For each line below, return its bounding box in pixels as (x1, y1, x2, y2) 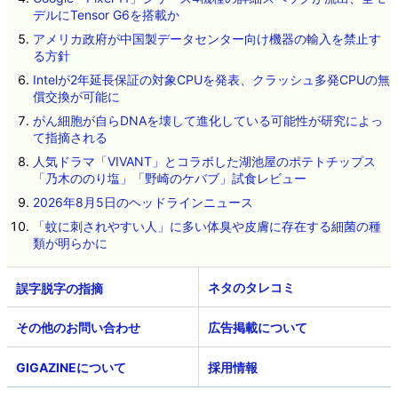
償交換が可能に (32, 89, 120, 105)
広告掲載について (208, 320, 307, 336)
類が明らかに (32, 235, 107, 251)
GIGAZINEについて (16, 360, 126, 376)
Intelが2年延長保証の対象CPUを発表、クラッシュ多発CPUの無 (32, 72, 390, 88)
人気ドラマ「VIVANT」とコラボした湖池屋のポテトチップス (32, 154, 376, 170)
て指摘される (32, 130, 107, 146)
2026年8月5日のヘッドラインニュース (32, 195, 253, 211)
